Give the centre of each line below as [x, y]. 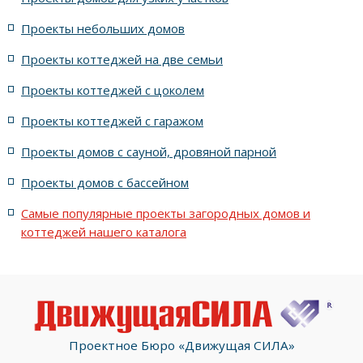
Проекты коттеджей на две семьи [122, 59]
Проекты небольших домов [103, 28]
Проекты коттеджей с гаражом [112, 120]
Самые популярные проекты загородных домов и [166, 213]
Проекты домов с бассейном [105, 182]
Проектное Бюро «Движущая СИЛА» [181, 345]
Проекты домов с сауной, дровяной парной [149, 151]
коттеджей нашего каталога [104, 233]
